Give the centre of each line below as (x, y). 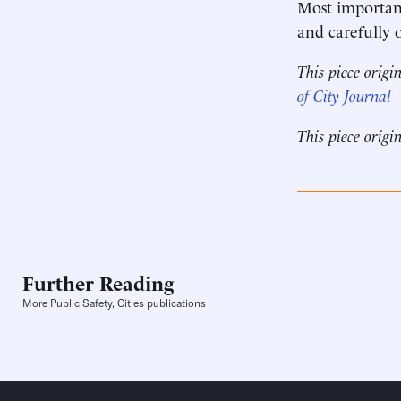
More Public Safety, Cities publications (114, 303)
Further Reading (98, 282)
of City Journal (344, 94)
